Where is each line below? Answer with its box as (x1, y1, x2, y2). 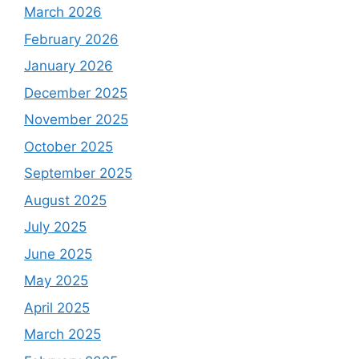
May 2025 (24, 272, 88, 289)
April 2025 (24, 299, 90, 316)
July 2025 (24, 219, 87, 236)
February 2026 (24, 30, 119, 47)
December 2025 (24, 84, 127, 101)
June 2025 (24, 245, 92, 262)
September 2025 (24, 165, 132, 182)
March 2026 (24, 4, 102, 21)
